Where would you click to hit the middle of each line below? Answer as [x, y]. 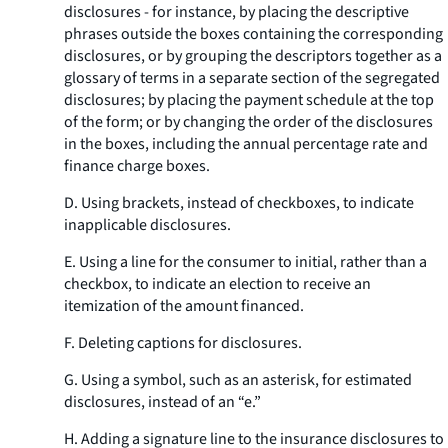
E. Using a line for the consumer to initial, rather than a [245, 262]
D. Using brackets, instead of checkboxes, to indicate [239, 203]
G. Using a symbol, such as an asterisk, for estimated [238, 380]
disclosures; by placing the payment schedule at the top [249, 100]
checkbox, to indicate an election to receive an [217, 284]
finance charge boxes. [137, 166]
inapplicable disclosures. [147, 225]
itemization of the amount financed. [184, 306]
